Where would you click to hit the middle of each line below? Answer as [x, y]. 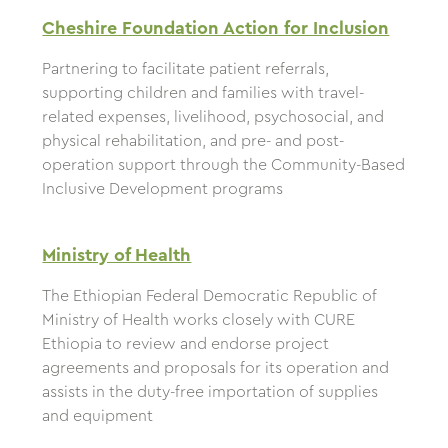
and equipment [98, 416]
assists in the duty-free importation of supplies [210, 392]
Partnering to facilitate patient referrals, [186, 69]
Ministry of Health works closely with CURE [199, 320]
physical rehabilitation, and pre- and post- [193, 141]
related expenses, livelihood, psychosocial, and [213, 117]
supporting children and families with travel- [203, 93]
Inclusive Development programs [163, 189]
